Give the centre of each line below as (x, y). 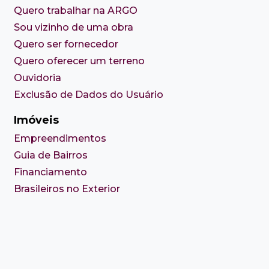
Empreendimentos (60, 139)
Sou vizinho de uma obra (74, 28)
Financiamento (51, 172)
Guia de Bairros (51, 156)
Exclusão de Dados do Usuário (89, 95)
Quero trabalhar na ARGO (76, 11)
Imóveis (37, 120)
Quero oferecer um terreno (80, 61)
